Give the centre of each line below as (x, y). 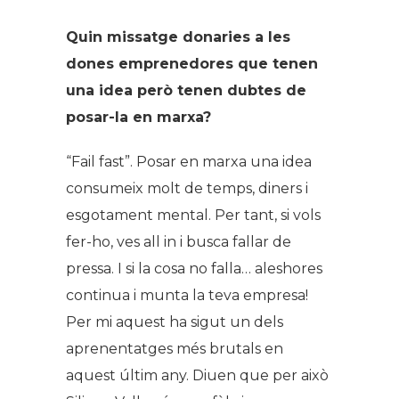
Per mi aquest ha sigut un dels (175, 322)
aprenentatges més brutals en (175, 348)
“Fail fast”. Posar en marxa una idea (189, 161)
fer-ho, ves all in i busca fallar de (179, 241)
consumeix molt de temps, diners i (187, 188)
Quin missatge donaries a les (178, 37)
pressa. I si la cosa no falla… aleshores (194, 268)
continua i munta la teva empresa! (187, 295)
